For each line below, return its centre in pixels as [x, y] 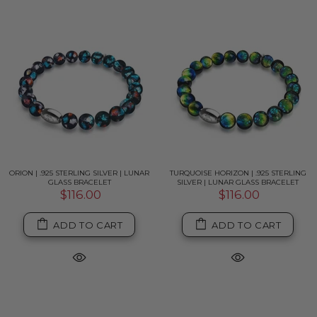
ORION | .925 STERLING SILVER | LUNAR [79, 173]
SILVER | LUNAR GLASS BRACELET [238, 182]
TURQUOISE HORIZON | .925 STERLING [238, 173]
